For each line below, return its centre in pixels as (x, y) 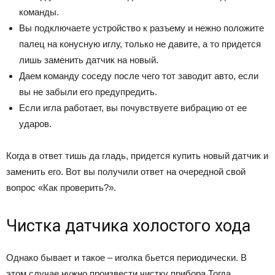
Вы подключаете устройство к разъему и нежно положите (141, 28)
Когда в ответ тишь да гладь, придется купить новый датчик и (137, 156)
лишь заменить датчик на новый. (89, 60)
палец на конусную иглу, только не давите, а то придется (140, 44)
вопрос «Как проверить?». (61, 188)
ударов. (35, 124)
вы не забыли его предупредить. (88, 92)
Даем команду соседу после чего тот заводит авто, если (139, 76)
